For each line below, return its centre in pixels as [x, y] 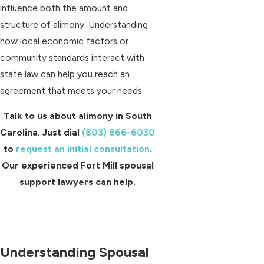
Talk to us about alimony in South [77, 116]
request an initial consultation [82, 149]
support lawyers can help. [77, 182]
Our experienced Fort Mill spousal [77, 166]
